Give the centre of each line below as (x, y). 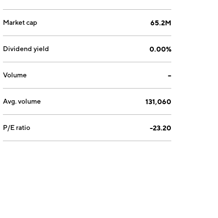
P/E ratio (17, 127)
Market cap (20, 22)
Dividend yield (26, 49)
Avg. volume (22, 101)
